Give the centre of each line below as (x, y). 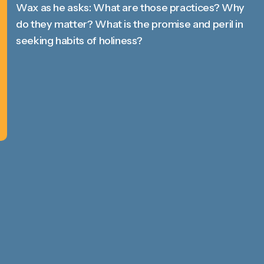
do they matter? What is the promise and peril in (130, 24)
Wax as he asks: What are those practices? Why (130, 8)
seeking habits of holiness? (79, 41)
